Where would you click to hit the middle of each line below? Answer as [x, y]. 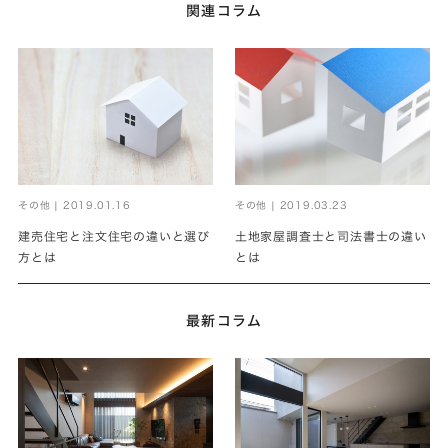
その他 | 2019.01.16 [74, 205]
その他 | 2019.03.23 [291, 205]
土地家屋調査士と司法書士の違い [330, 236]
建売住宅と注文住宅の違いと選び [114, 236]
